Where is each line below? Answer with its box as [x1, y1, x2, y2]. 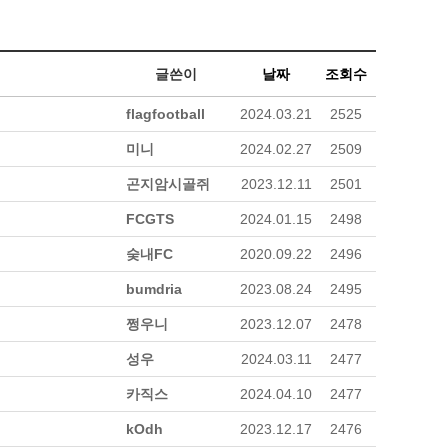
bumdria [126, 281, 182, 297]
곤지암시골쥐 [126, 176, 210, 192]
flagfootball [126, 106, 205, 122]
